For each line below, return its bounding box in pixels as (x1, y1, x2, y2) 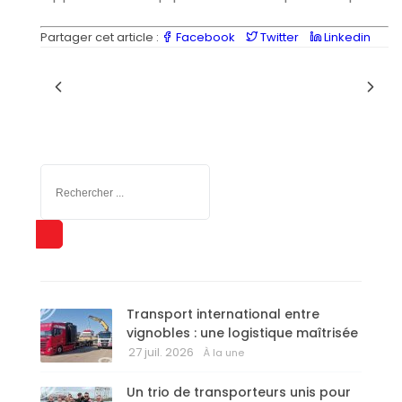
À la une (204, 345, 244, 361)
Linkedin (321, 29, 371, 47)
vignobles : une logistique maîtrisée (127, 324, 358, 343)
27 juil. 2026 (128, 344, 194, 362)
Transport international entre (127, 305, 319, 324)
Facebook (173, 29, 238, 47)
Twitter (258, 29, 301, 47)
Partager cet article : (40, 29, 162, 47)
